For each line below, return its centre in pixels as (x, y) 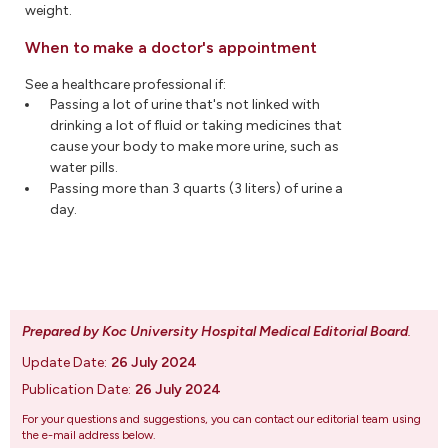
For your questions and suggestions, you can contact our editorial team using (221, 419)
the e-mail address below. (89, 435)
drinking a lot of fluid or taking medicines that (196, 125)
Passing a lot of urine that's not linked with (185, 104)
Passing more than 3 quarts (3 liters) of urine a (196, 188)
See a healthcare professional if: (126, 84)
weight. (48, 10)
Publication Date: (76, 389)
